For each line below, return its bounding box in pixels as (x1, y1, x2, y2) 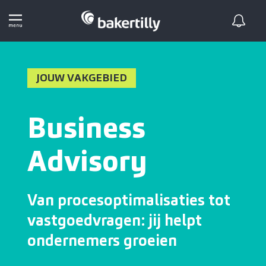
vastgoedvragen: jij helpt (27, 210, 202, 230)
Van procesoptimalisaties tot (27, 190, 230, 210)
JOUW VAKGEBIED (36, 71, 127, 85)
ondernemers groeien (27, 230, 177, 251)
